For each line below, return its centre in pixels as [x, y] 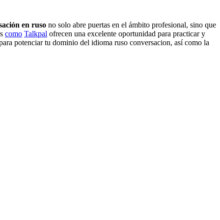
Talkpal [36, 33]
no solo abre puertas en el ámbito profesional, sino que [131, 25]
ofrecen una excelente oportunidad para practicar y [126, 33]
